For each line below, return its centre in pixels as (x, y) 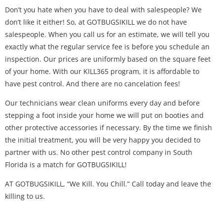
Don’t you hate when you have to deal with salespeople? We (103, 9)
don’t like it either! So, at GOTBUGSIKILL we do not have (96, 22)
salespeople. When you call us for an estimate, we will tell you (107, 34)
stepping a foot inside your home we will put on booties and (104, 115)
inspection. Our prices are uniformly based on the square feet (108, 59)
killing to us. (25, 196)
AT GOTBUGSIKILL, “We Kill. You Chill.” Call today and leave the (108, 184)
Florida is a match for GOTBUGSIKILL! (66, 164)
